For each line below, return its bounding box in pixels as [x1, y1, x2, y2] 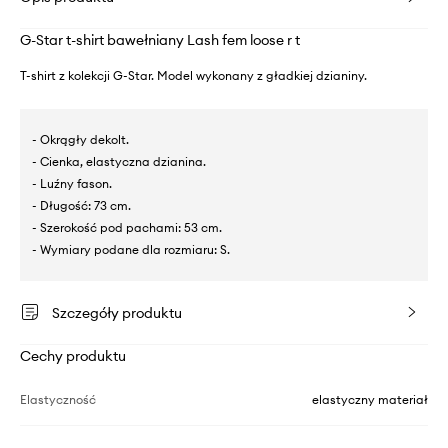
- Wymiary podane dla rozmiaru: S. [32, 241, 230, 257]
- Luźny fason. [32, 175, 112, 191]
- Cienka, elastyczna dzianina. [32, 153, 206, 169]
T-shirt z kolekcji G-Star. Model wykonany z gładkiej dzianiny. [20, 67, 367, 83]
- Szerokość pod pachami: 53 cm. [32, 219, 222, 235]
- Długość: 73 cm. [32, 197, 131, 213]
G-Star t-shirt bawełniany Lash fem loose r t [20, 30, 300, 49]
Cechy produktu [20, 346, 126, 365]
